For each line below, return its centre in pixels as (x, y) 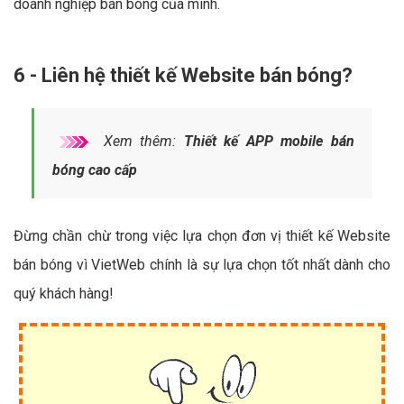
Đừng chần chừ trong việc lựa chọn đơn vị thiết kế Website (202, 236)
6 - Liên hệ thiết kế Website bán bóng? (183, 76)
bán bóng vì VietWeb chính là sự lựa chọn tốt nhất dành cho (202, 265)
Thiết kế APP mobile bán (269, 142)
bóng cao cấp (95, 170)
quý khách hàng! (64, 294)
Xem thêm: (140, 142)
